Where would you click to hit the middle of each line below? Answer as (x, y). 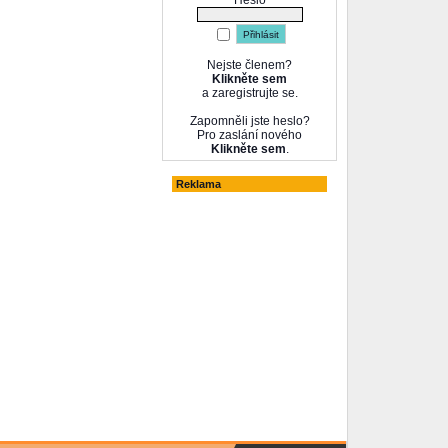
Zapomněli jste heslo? (249, 121)
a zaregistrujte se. (249, 93)
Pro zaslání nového (249, 135)
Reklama (198, 184)
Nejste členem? (249, 65)
